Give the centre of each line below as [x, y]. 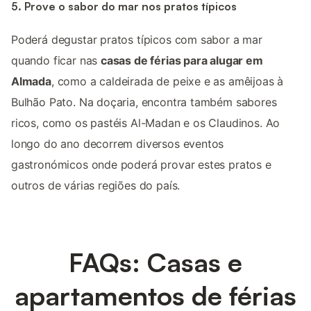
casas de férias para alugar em [182, 61]
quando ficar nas [56, 61]
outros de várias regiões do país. [96, 186]
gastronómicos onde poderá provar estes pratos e [141, 165]
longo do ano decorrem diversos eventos [118, 144]
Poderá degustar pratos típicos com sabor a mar [137, 40]
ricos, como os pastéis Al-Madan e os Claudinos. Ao [146, 123]
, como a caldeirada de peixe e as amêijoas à [167, 82]
